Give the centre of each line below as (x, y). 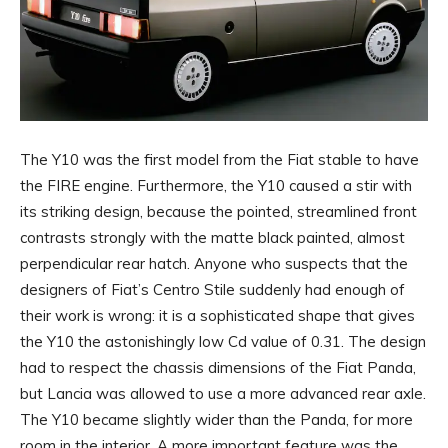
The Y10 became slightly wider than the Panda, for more (216, 420)
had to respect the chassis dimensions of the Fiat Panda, (218, 368)
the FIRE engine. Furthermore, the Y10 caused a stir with (216, 186)
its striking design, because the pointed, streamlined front (218, 212)
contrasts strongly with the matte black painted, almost (212, 238)
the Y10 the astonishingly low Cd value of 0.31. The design (223, 342)
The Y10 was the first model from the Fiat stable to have (219, 160)
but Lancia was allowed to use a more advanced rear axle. (223, 394)
